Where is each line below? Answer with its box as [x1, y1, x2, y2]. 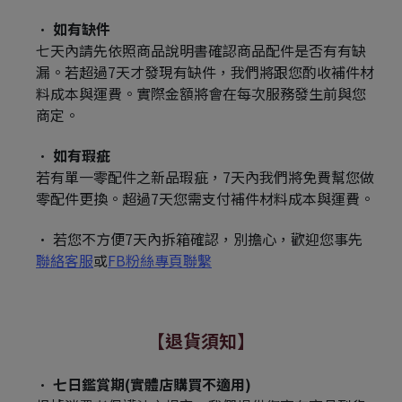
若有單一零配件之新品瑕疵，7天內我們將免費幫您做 [36, 166, 374, 188]
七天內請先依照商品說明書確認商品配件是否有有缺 [36, 39, 366, 61]
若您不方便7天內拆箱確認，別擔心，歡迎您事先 [53, 228, 363, 249]
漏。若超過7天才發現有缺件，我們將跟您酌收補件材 [36, 61, 374, 83]
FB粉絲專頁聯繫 [108, 249, 212, 271]
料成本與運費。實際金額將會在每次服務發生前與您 [36, 83, 366, 104]
